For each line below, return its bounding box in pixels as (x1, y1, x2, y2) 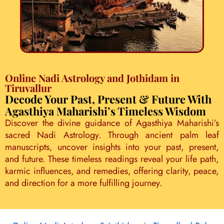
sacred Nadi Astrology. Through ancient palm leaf (5, 128, 219, 141)
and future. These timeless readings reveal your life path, (5, 152, 219, 165)
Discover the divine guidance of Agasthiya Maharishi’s (5, 116, 219, 129)
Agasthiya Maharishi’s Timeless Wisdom (5, 103, 206, 118)
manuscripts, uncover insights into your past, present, (5, 140, 219, 153)
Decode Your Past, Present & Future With (5, 91, 211, 106)
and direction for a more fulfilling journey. (5, 176, 162, 189)
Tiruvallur (5, 81, 51, 94)
